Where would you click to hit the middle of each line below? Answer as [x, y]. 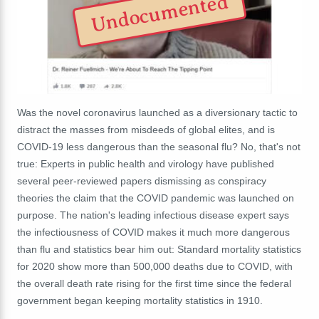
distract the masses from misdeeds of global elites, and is [146, 129]
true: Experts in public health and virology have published [146, 163]
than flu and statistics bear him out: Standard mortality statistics [159, 249]
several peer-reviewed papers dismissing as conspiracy [142, 181]
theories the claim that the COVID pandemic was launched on [156, 198]
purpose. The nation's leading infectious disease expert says [153, 215]
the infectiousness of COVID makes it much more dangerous [153, 232]
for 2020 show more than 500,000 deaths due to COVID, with [155, 266]
